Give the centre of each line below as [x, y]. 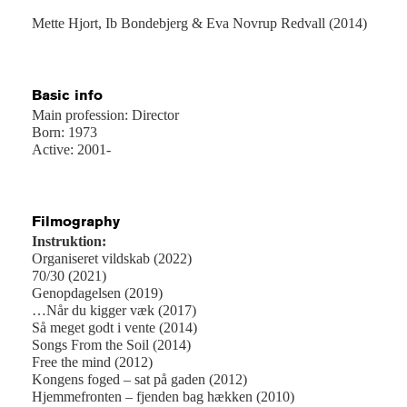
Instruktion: [69, 242]
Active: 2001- [71, 150]
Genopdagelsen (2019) [97, 293]
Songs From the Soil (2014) [111, 345]
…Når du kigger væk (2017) [114, 311]
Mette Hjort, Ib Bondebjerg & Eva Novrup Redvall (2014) [199, 24]
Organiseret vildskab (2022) [112, 259]
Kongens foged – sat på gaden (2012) [139, 380]
